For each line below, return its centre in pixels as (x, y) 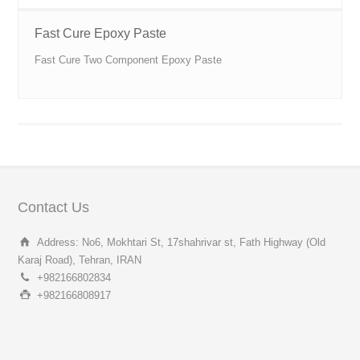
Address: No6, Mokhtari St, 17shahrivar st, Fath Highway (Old (182, 242)
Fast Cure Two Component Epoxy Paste (129, 59)
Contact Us (54, 207)
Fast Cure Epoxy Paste (101, 33)
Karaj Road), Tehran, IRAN (80, 260)
